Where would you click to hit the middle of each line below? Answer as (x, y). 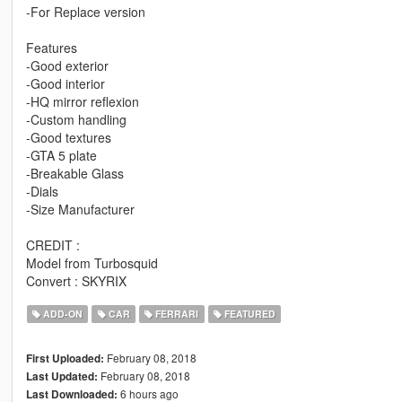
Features (51, 48)
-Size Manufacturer (80, 210)
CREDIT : (52, 245)
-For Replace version (85, 12)
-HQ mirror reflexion (82, 102)
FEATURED (248, 314)
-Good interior (65, 84)
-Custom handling (76, 120)
